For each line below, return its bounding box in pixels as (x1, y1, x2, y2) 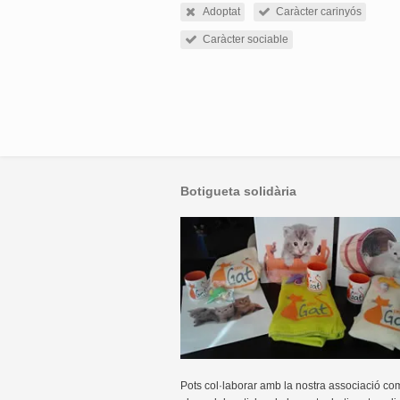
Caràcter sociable (203, 33, 288, 46)
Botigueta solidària (180, 184, 296, 198)
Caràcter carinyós (276, 5, 362, 18)
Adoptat (203, 5, 240, 18)
